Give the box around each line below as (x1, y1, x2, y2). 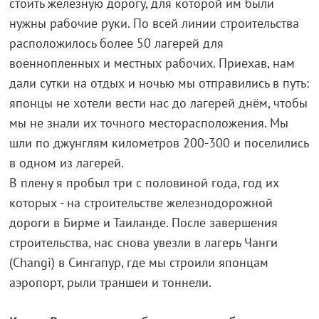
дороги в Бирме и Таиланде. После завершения (9, 214, 278, 231)
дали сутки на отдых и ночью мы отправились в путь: (9, 75, 309, 92)
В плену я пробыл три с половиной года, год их (9, 174, 279, 192)
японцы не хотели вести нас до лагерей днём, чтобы (9, 95, 308, 112)
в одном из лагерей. (9, 155, 124, 172)
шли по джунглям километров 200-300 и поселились (9, 135, 308, 152)
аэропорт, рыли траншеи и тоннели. (9, 274, 211, 291)
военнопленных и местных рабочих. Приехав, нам (9, 55, 295, 72)
